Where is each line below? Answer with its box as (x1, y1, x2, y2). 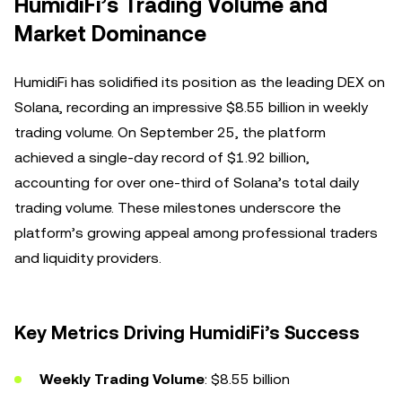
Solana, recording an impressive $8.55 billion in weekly (14, 99, 368, 116)
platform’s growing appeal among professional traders (14, 224, 378, 241)
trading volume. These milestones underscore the (14, 199, 341, 216)
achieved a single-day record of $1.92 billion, (14, 149, 310, 166)
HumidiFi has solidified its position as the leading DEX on (14, 74, 385, 91)
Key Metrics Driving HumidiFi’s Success (14, 322, 360, 344)
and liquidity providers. (14, 249, 162, 267)
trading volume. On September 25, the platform (14, 124, 326, 141)
